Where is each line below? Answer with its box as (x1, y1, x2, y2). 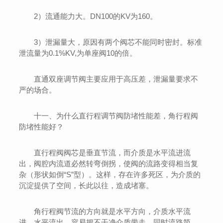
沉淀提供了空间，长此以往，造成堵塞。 (19, 181, 154, 190)
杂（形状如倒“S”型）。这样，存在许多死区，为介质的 (19, 170, 201, 179)
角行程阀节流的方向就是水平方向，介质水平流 (34, 207, 191, 216)
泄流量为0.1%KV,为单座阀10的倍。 (19, 48, 137, 57)
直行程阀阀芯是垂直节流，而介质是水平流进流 (34, 148, 191, 157)
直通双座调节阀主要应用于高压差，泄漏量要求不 (34, 74, 199, 83)
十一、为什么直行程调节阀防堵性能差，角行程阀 (34, 111, 199, 120)
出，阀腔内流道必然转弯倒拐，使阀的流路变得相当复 (19, 159, 199, 168)
